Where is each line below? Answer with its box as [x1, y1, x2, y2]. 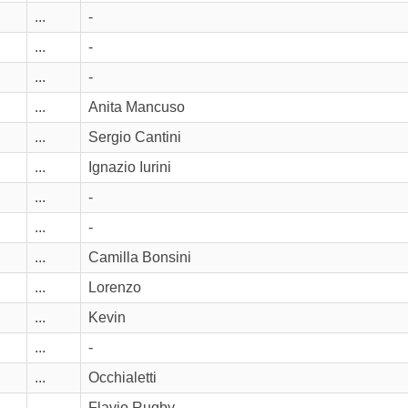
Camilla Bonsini [88, 250, 191, 266]
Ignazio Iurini [88, 159, 171, 176]
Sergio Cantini [88, 129, 181, 146]
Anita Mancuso [88, 99, 185, 116]
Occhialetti [88, 370, 157, 386]
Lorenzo [88, 280, 141, 296]
